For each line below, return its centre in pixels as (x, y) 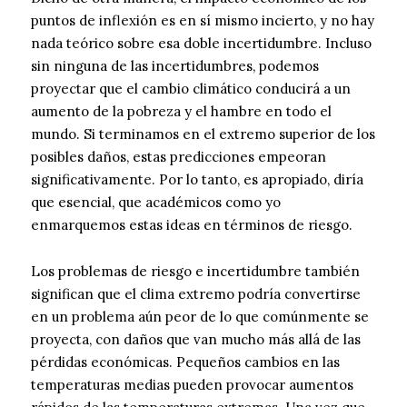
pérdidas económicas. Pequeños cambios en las (185, 362)
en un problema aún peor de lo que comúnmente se (200, 317)
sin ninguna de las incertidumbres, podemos (175, 66)
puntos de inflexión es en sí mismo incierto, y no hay (203, 21)
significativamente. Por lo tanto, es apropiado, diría (197, 180)
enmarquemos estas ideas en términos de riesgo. (192, 225)
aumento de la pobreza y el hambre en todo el (181, 112)
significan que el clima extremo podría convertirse (196, 294)
